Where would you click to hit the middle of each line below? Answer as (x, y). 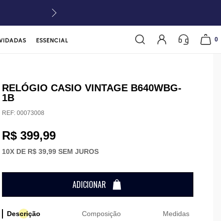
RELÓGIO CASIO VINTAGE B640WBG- (92, 88)
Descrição (23, 213)
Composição (102, 213)
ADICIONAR (89, 184)
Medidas (176, 213)
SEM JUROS (77, 151)
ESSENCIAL (52, 40)
